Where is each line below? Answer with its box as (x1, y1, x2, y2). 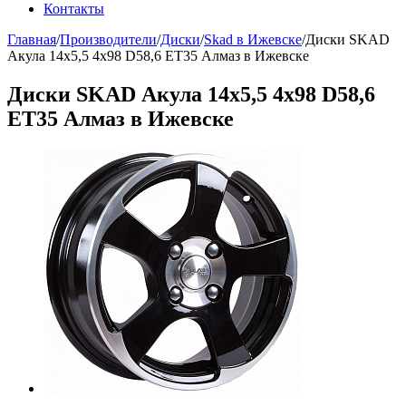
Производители (60, 32, 157, 47)
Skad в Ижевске (204, 32, 302, 47)
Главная (7, 32, 56, 47)
